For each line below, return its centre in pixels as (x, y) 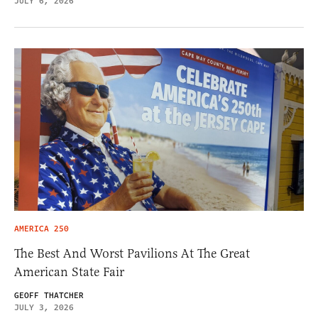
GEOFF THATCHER (49, 296)
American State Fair (69, 272)
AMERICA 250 (42, 229)
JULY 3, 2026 (44, 308)
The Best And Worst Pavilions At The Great (132, 254)
